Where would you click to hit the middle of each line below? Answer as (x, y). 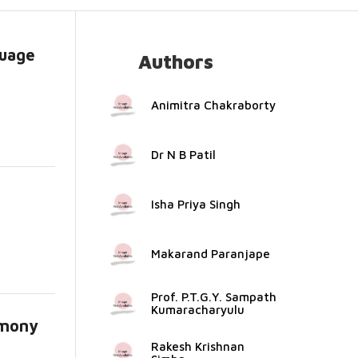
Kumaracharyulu (197, 310)
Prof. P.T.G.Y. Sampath (213, 297)
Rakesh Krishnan (197, 346)
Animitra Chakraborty (213, 105)
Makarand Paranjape (210, 254)
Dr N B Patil (183, 155)
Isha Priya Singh (195, 204)
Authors (175, 62)
